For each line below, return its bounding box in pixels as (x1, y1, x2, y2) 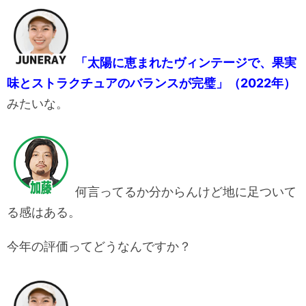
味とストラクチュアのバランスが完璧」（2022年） (7, 75, 296, 90)
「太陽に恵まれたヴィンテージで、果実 (75, 55, 296, 70)
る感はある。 (7, 204, 81, 219)
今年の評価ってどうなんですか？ (7, 238, 191, 253)
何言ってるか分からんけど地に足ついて (75, 184, 296, 199)
